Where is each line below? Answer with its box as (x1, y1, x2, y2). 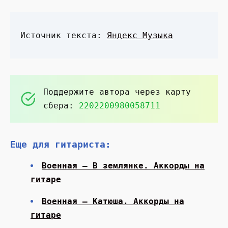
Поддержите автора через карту (43, 87, 191, 97)
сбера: (43, 101, 79, 111)
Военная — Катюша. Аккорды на (42, 196, 184, 207)
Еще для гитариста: (10, 139, 111, 150)
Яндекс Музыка (107, 31, 173, 41)
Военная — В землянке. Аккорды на (42, 161, 205, 171)
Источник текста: (20, 31, 107, 41)
